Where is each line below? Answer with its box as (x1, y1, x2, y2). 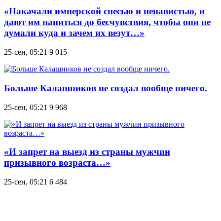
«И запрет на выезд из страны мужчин (4, 147, 170, 157)
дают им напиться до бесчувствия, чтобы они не (4, 17, 211, 28)
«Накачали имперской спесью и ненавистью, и (4, 6, 205, 17)
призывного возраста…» (4, 157, 110, 168)
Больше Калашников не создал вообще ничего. (4, 82, 207, 93)
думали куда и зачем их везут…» (4, 28, 145, 38)
